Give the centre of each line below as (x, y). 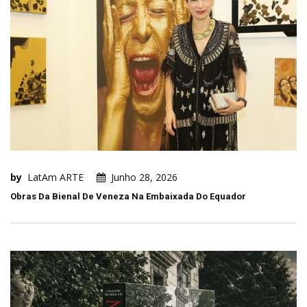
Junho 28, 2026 (144, 177)
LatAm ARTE (56, 177)
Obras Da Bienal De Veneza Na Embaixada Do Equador (128, 197)
